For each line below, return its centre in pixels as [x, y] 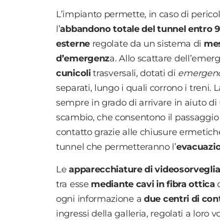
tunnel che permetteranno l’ [116, 147]
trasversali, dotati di [134, 73]
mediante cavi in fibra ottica [154, 184]
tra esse [74, 184]
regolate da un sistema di [147, 43]
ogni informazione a [100, 199]
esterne [73, 43]
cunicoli [73, 73]
